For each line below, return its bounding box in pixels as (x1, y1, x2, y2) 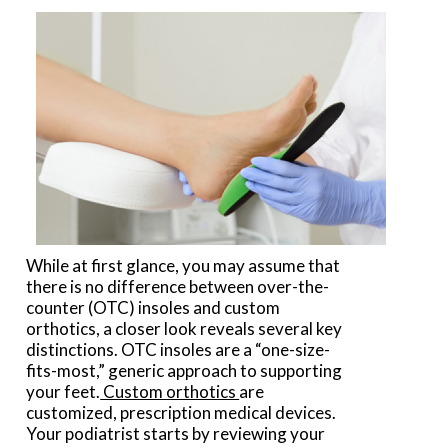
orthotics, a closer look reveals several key (26, 317, 343, 339)
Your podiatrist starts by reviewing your (26, 422, 326, 444)
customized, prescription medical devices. (26, 401, 337, 423)
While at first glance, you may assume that (26, 254, 341, 276)
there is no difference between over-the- (26, 275, 330, 297)
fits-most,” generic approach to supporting (26, 359, 343, 381)
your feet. (26, 380, 101, 402)
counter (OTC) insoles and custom (26, 296, 281, 318)
